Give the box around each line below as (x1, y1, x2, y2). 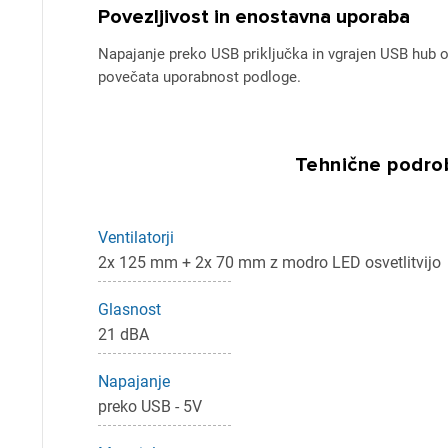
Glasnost (98, 300, 161, 319)
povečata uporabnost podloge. (98, 68, 301, 86)
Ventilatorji (98, 228, 174, 247)
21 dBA (98, 325, 149, 344)
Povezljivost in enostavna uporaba (98, 5, 410, 29)
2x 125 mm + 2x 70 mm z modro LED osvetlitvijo (98, 253, 441, 272)
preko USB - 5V (98, 397, 202, 416)
